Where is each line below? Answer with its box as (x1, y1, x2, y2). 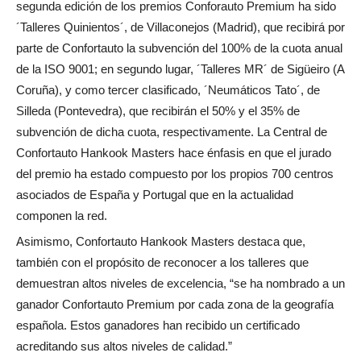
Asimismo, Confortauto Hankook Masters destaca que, (16, 234, 305, 249)
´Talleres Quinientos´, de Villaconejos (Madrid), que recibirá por (16, 20, 345, 35)
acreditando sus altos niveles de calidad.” (16, 339, 232, 354)
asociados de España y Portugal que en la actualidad (16, 188, 293, 202)
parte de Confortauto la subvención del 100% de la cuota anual (16, 41, 342, 56)
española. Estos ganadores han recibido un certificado (16, 318, 300, 333)
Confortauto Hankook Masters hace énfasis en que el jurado (16, 146, 331, 160)
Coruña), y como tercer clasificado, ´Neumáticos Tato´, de (16, 83, 320, 98)
